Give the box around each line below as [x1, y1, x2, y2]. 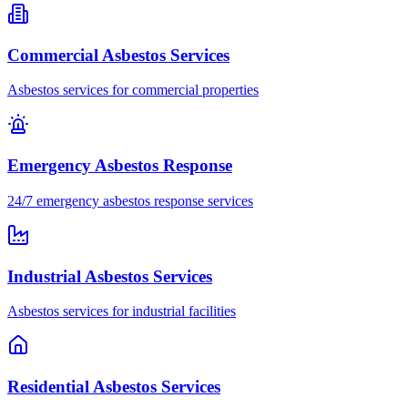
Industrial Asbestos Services [7, 266, 212, 286]
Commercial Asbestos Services [7, 45, 229, 65]
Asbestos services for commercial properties [7, 82, 259, 98]
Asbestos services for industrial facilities [7, 303, 236, 320]
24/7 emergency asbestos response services [7, 192, 253, 209]
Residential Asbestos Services [7, 377, 220, 397]
